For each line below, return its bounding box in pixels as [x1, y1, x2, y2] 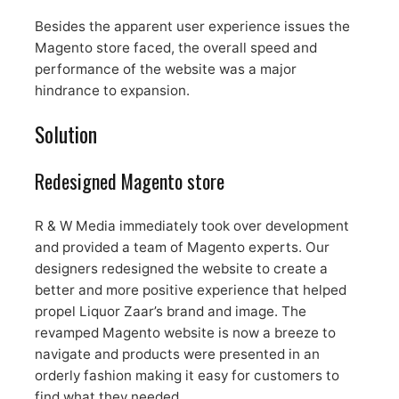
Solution [34, 118, 97, 151]
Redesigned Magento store [34, 167, 224, 196]
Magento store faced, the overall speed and [34, 39, 317, 57]
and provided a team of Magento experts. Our [34, 239, 330, 256]
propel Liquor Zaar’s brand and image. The [34, 303, 306, 321]
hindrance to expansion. [34, 82, 190, 100]
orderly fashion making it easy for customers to [34, 367, 339, 385]
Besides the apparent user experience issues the [34, 18, 350, 36]
